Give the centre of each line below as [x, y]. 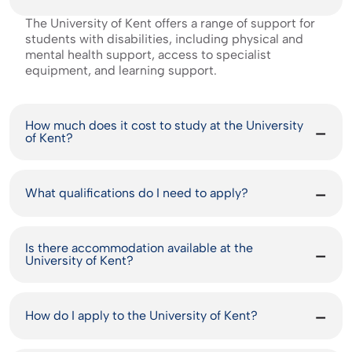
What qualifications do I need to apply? [137, 193]
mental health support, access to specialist [148, 55]
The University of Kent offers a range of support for [170, 24]
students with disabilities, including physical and [164, 39]
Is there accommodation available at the [139, 248]
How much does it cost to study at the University [164, 126]
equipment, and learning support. [121, 71]
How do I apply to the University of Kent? [141, 316]
